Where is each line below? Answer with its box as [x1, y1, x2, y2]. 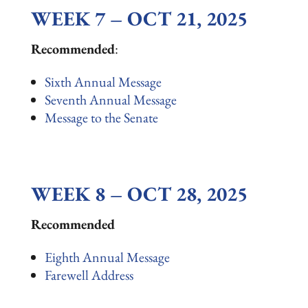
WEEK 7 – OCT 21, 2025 [30, 5, 247, 32]
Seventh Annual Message [44, 91, 177, 109]
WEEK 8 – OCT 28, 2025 [30, 181, 247, 207]
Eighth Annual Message [44, 248, 170, 266]
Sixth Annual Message [44, 73, 162, 91]
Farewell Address [44, 266, 133, 284]
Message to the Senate [44, 109, 158, 126]
